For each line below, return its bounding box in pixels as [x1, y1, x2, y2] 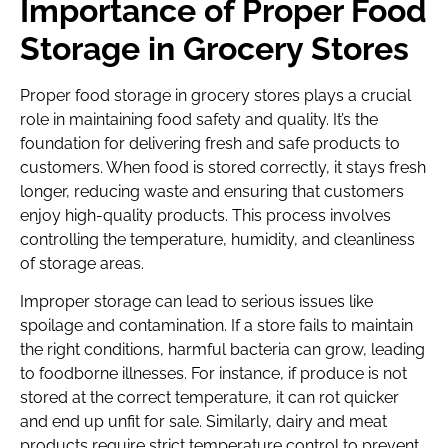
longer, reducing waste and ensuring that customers [20, 181, 404, 201]
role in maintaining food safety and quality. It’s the [20, 109, 378, 129]
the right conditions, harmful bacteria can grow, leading [20, 340, 425, 360]
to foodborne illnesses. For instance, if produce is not [20, 364, 407, 384]
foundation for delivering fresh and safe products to [20, 133, 400, 153]
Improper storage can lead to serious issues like [20, 292, 373, 312]
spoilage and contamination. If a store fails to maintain [20, 316, 413, 336]
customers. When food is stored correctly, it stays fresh [20, 157, 426, 177]
